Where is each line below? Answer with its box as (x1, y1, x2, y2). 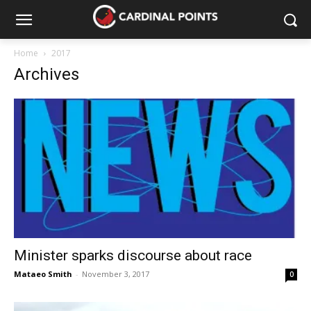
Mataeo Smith (14, 269, 72, 280)
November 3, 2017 (82, 269, 149, 280)
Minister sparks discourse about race (14, 247, 252, 264)
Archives (14, 65, 79, 84)
